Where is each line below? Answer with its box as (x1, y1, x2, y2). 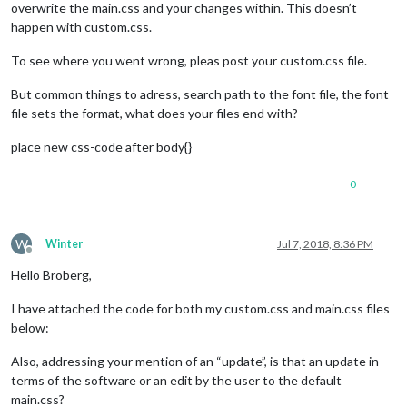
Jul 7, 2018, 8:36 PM (277, 236, 373, 251)
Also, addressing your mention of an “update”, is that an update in (11, 352, 379, 369)
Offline (28, 249, 63, 263)
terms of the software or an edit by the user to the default (11, 372, 342, 388)
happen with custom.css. (11, 18, 152, 35)
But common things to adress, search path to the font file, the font (11, 85, 389, 102)
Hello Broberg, (11, 266, 92, 283)
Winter (45, 236, 83, 251)
